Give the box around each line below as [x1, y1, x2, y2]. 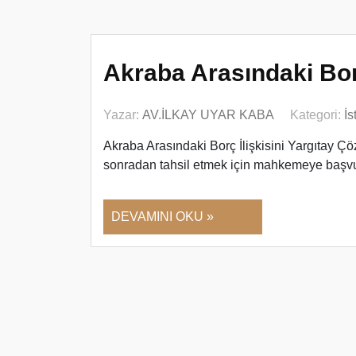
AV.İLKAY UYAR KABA [142, 108, 274, 122]
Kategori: [290, 108, 344, 122]
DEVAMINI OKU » [111, 210, 214, 223]
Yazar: [103, 108, 142, 122]
